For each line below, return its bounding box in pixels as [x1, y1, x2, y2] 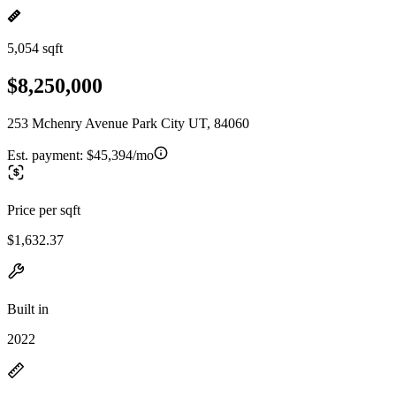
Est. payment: [7, 147, 87, 163]
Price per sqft [7, 202, 80, 217]
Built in [7, 301, 49, 316]
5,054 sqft [7, 41, 63, 56]
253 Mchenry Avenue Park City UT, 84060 [7, 115, 249, 131]
